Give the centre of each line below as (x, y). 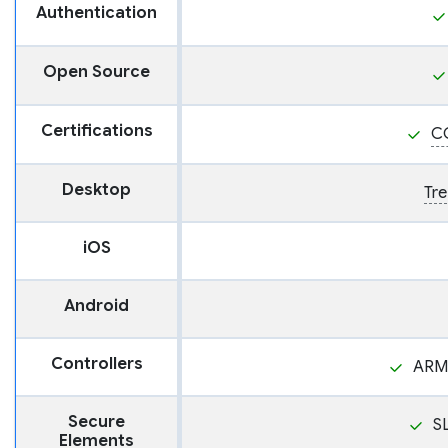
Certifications (96, 131)
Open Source (96, 72)
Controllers (96, 364)
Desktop (96, 190)
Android (96, 306)
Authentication (96, 13)
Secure (96, 422)
